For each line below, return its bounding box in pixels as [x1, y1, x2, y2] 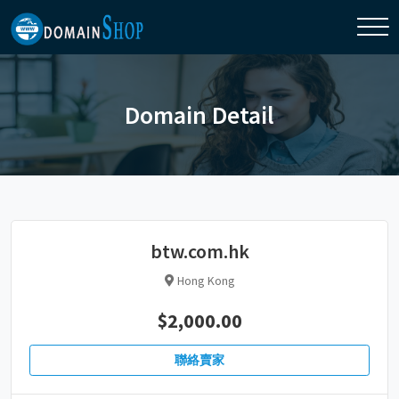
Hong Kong [174, 272, 235, 289]
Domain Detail [125, 98, 274, 131]
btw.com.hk [150, 238, 249, 264]
